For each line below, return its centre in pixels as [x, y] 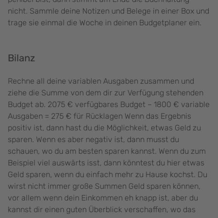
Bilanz [21, 58]
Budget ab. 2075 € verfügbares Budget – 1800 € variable [109, 105]
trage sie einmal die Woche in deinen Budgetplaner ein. [105, 23]
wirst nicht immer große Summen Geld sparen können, [104, 186]
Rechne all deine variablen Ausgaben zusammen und [101, 81]
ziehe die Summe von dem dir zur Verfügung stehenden [106, 93]
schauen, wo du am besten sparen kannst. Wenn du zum [107, 151]
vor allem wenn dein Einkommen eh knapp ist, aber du [103, 198]
